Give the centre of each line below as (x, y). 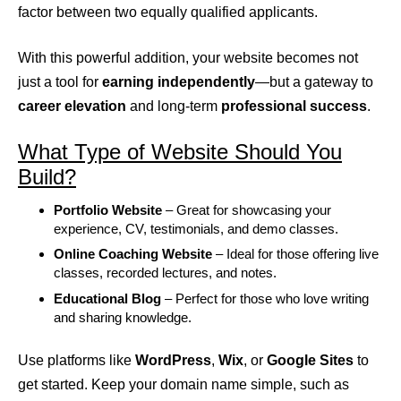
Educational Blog (107, 299)
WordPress (173, 361)
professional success (294, 106)
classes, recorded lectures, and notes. (165, 273)
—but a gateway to (314, 81)
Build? (47, 176)
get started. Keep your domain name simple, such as (183, 385)
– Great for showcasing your (247, 209)
